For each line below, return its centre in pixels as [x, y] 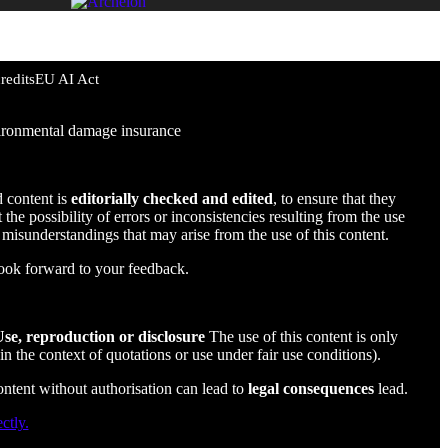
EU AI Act [67, 79]
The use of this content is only [301, 336]
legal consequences [310, 388]
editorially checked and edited [171, 198]
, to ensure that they [334, 198]
